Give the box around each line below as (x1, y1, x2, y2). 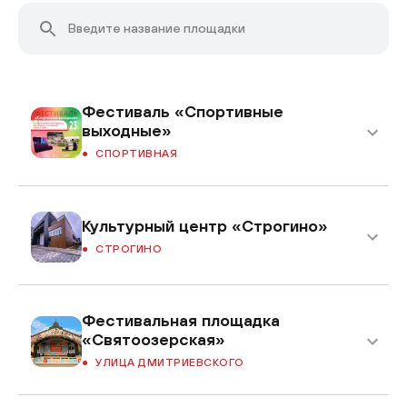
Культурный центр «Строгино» (82, 215, 328, 235)
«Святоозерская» (82, 330, 225, 350)
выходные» (82, 121, 172, 141)
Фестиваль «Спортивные (82, 102, 283, 122)
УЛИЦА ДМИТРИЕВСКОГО (95, 356, 244, 370)
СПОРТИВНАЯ (95, 147, 177, 161)
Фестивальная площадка (82, 311, 280, 331)
